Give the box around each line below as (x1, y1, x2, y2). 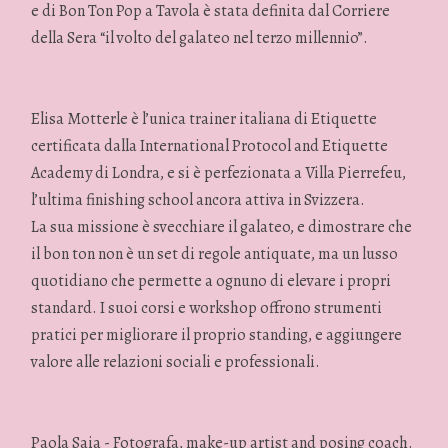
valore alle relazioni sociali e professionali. (31, 351, 321, 374)
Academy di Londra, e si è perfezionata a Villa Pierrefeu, (31, 162, 407, 185)
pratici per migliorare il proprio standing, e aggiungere (31, 324, 403, 347)
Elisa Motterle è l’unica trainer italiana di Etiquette (31, 108, 378, 131)
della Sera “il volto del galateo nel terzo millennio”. (31, 27, 369, 50)
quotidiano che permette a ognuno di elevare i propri (31, 270, 392, 293)
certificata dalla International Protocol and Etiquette (31, 135, 389, 158)
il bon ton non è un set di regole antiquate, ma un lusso (31, 243, 399, 266)
